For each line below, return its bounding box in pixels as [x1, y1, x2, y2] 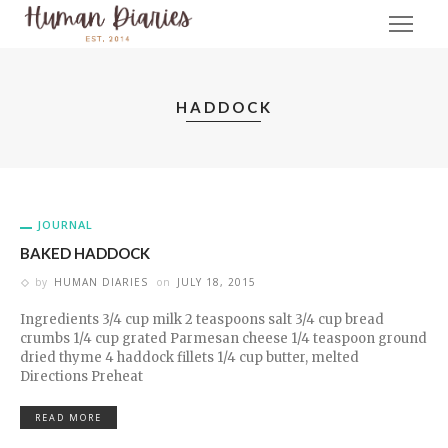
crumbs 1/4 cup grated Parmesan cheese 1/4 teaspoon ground [20, 330, 427, 347]
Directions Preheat [20, 368, 143, 385]
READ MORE [35, 411, 102, 424]
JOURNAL [37, 217, 93, 232]
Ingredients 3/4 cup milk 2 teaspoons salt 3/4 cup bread [20, 311, 384, 328]
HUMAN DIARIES [54, 275, 148, 289]
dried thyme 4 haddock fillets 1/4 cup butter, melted [20, 349, 359, 366]
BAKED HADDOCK [20, 244, 150, 262]
